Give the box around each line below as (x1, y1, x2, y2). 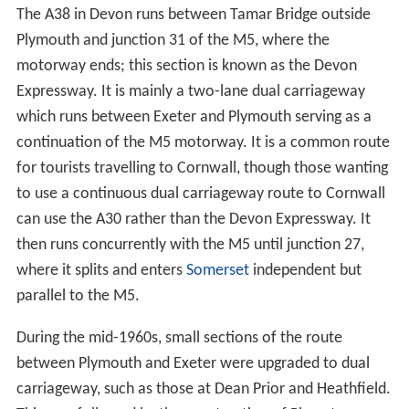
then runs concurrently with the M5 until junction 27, (16, 236, 364, 254)
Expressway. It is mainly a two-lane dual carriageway (16, 82, 365, 100)
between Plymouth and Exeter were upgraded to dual (16, 354, 370, 372)
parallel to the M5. (16, 287, 140, 305)
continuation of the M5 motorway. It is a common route (16, 133, 390, 152)
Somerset (185, 261, 249, 279)
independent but (248, 261, 362, 279)
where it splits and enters (16, 261, 186, 279)
